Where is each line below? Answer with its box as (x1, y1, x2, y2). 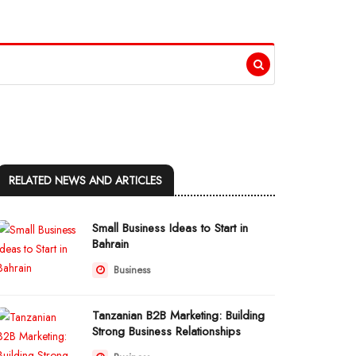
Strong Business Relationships (92, 323, 241, 340)
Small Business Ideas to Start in (92, 219, 248, 237)
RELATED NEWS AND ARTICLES (9, 172, 162, 188)
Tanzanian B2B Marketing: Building (92, 307, 265, 324)
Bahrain (92, 235, 129, 253)
